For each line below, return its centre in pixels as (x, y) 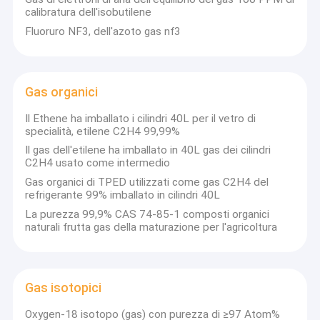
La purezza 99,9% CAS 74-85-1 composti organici (147, 214)
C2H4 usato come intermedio (98, 163)
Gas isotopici (64, 288)
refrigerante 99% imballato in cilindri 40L (123, 195)
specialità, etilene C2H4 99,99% (103, 131)
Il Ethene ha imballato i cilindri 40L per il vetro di (141, 118)
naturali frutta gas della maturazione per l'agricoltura (151, 227)
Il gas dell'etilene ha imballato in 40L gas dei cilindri (148, 150)
